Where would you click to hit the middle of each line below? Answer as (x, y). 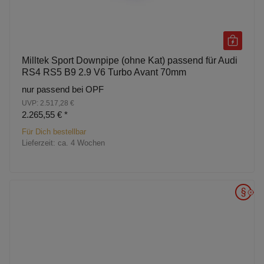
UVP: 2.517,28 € (48, 103)
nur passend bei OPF (63, 89)
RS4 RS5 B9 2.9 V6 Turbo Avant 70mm (104, 72)
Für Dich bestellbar (54, 131)
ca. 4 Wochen (81, 143)
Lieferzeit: (40, 143)
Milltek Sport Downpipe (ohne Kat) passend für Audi (130, 60)
